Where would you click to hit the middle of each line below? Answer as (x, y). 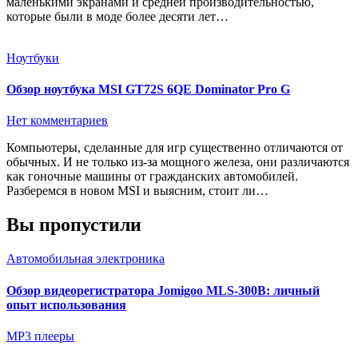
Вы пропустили (74, 225)
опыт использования (66, 304)
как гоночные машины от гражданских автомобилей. (152, 177)
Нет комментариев (57, 121)
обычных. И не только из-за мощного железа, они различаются (178, 162)
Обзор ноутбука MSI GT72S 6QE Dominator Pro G (148, 89)
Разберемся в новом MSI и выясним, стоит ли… (137, 191)
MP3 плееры (40, 336)
